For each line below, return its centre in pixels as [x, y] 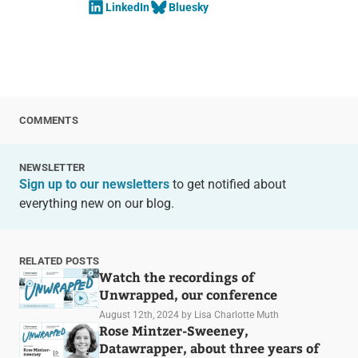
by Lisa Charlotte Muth [230, 315]
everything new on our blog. [96, 204]
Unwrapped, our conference [188, 295]
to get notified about [227, 185]
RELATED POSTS [59, 261]
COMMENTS [48, 121]
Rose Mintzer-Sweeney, [173, 331]
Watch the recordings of [176, 277]
